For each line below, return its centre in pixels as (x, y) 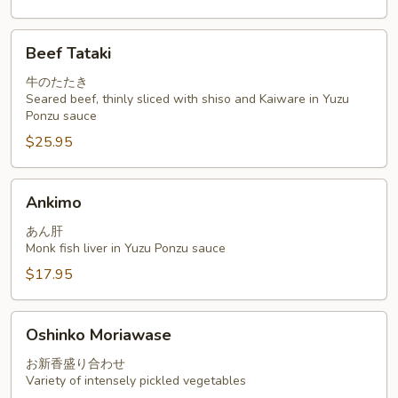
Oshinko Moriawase (99, 335)
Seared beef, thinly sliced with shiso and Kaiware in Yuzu (187, 99)
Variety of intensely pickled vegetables (136, 381)
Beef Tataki (68, 53)
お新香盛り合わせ (76, 364)
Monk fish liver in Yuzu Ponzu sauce (126, 248)
